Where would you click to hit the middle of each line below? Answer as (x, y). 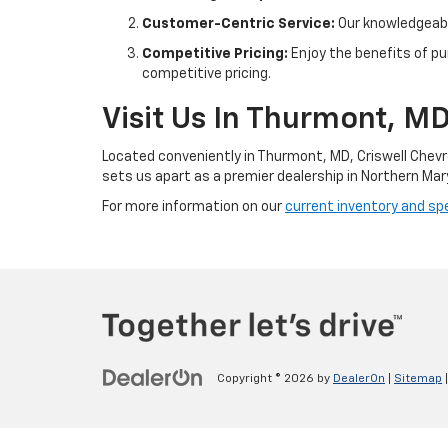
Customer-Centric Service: (238, 23)
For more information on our (193, 206)
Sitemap (418, 379)
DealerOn (359, 379)
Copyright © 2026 (267, 379)
